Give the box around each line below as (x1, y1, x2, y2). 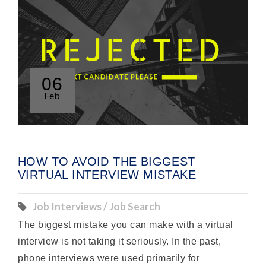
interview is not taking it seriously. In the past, (18, 236, 221, 247)
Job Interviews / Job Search (33, 200, 160, 213)
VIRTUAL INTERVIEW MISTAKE (18, 168, 196, 182)
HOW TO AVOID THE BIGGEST (18, 155, 195, 169)
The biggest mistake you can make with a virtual (18, 220, 233, 230)
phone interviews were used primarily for (18, 253, 200, 264)
